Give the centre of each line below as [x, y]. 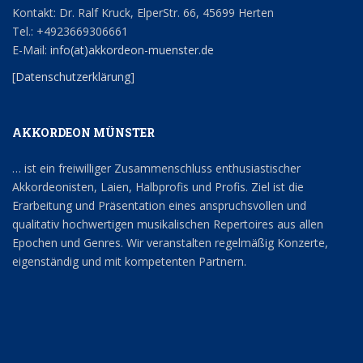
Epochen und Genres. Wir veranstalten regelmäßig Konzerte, [170, 243]
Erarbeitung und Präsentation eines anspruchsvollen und [159, 206]
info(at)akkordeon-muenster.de [130, 50]
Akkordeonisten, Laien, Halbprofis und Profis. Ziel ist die [158, 187]
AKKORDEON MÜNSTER [83, 133]
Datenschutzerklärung [73, 77]
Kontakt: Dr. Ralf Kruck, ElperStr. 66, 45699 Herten [143, 13]
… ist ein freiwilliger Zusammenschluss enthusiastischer [156, 169]
